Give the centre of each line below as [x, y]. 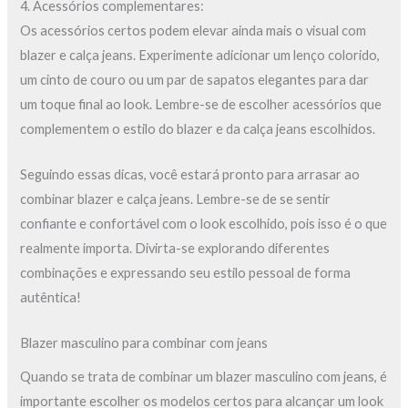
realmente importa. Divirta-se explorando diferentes [175, 248]
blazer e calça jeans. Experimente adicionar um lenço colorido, [200, 55]
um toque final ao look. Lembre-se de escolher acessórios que [201, 104]
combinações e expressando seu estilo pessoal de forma [186, 272]
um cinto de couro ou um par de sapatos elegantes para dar [195, 79]
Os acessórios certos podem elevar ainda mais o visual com [194, 30]
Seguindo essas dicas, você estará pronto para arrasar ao [190, 174]
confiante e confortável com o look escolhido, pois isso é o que [204, 223]
